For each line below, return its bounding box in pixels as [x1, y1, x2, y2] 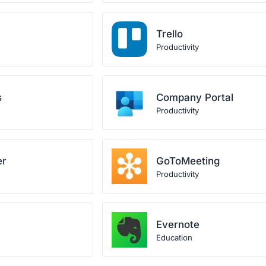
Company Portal [156, 91, 233, 103]
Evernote [156, 218, 199, 230]
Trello [156, 28, 183, 40]
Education [156, 233, 192, 242]
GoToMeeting [156, 155, 220, 167]
